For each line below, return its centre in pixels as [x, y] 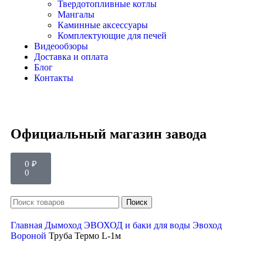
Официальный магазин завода [109, 134]
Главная [28, 225]
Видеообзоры [61, 46]
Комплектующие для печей [112, 36]
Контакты [54, 78]
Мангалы [76, 14]
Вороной [30, 236]
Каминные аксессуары [103, 25]
